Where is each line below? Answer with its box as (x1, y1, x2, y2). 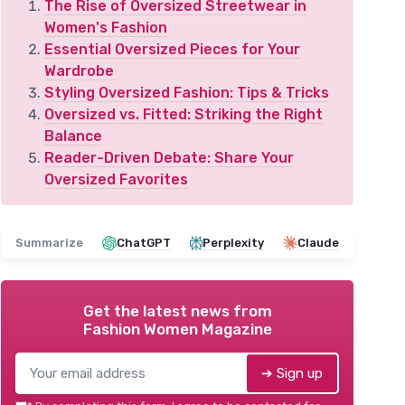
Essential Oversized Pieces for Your (44, 41, 300, 58)
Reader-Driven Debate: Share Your (44, 149, 294, 166)
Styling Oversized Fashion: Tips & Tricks (44, 84, 329, 101)
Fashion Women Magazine (82, 320, 272, 338)
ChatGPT (117, 236, 171, 250)
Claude (297, 236, 339, 250)
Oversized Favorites (44, 171, 188, 188)
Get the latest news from (82, 302, 272, 320)
